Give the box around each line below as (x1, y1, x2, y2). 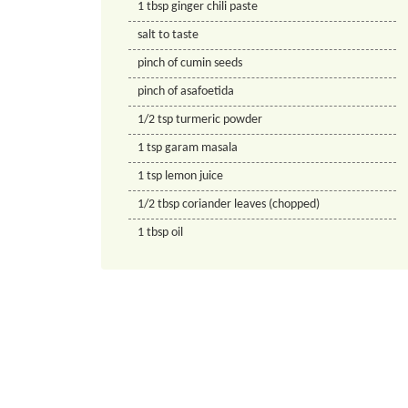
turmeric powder (176, 112, 262, 127)
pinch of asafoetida (138, 84, 234, 98)
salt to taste (138, 27, 199, 42)
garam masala (165, 140, 238, 155)
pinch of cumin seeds (138, 56, 242, 70)
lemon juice (165, 168, 223, 183)
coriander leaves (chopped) (182, 197, 320, 211)
